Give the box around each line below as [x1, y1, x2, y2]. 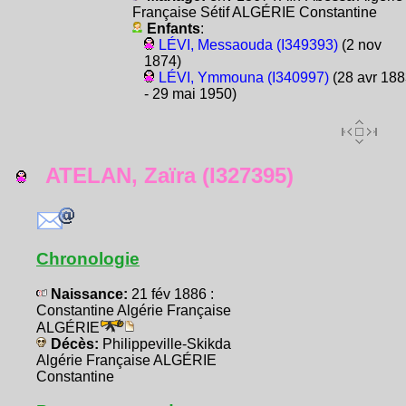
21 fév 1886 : [131, 286, 214, 303]
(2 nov [337, 37, 382, 53]
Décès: [47, 336, 102, 353]
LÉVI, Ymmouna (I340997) [158, 70, 329, 86]
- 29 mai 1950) [143, 86, 237, 102]
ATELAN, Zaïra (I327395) [27, 163, 294, 188]
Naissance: [47, 286, 131, 303]
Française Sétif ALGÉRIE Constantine [131, 5, 377, 21]
